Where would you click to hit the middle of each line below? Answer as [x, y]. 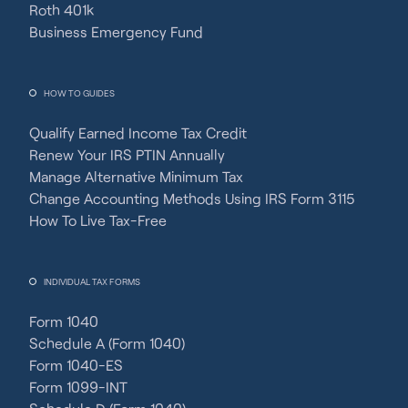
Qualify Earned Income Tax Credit [138, 132]
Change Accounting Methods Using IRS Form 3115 [192, 198]
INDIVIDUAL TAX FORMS [92, 281]
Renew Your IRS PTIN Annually [127, 154]
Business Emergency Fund [116, 31]
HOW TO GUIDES [79, 92]
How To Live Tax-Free [98, 219]
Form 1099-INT [78, 386]
